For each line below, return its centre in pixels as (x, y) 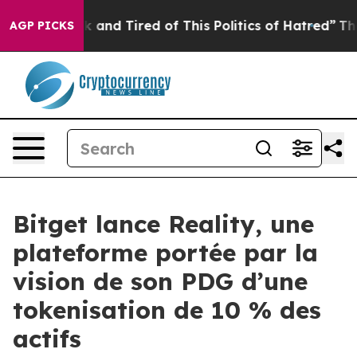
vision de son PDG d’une (160, 281)
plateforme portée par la (165, 253)
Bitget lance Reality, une (163, 224)
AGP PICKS (42, 25)
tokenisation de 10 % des (167, 310)
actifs (47, 339)
